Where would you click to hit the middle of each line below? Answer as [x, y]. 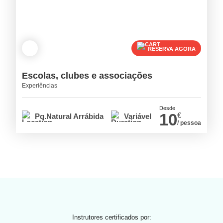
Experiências [40, 85]
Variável [138, 116]
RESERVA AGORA [172, 49]
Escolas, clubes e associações [87, 75]
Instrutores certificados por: [111, 217]
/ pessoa [189, 123]
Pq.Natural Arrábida [69, 116]
